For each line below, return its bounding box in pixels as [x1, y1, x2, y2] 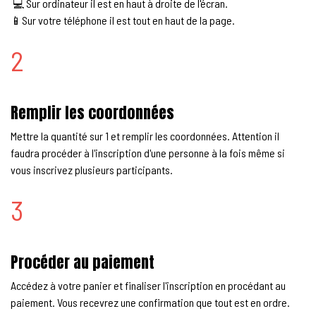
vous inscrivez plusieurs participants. [11, 163, 173, 177]
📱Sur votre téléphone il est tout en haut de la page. [11, 13, 235, 28]
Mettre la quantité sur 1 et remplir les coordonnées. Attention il [11, 129, 279, 143]
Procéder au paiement [11, 250, 154, 274]
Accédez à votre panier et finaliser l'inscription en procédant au [11, 279, 286, 293]
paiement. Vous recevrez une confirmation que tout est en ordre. [11, 296, 290, 310]
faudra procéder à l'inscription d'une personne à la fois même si [11, 146, 285, 160]
